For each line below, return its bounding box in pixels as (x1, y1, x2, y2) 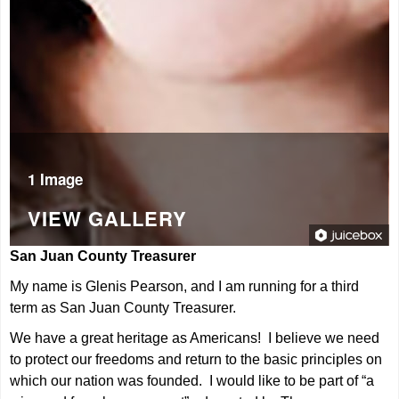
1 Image (28, 168, 84, 190)
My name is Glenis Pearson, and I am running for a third (10, 279, 360, 294)
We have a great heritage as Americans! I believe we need (10, 330, 380, 346)
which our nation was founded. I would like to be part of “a (10, 373, 375, 388)
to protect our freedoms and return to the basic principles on (10, 352, 383, 367)
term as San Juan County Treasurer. (10, 300, 237, 315)
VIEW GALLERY (28, 204, 188, 232)
